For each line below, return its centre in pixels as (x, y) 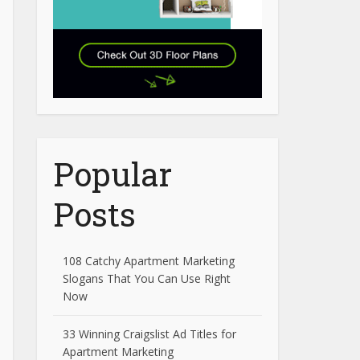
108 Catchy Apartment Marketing (149, 261)
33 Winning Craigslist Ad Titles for (149, 334)
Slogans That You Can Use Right (147, 278)
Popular (112, 174)
